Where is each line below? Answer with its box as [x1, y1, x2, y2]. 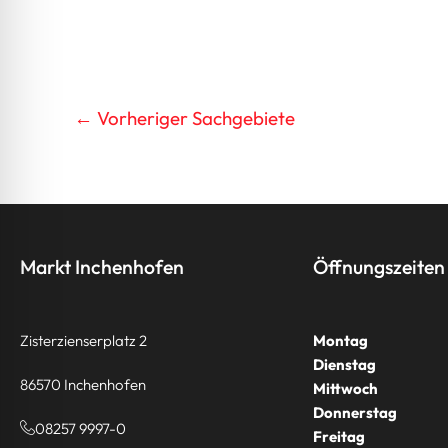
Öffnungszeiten [313, 253, 446, 279]
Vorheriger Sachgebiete [93, 106, 295, 131]
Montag [313, 330, 369, 350]
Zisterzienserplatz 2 [20, 330, 147, 350]
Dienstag [313, 354, 377, 374]
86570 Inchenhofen [20, 374, 146, 394]
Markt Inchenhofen [20, 253, 184, 279]
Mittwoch [313, 378, 379, 398]
